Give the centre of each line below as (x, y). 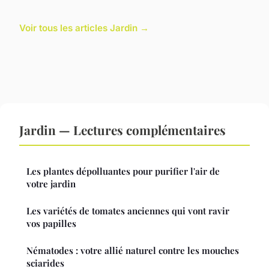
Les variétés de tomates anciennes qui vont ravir (128, 211)
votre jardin (51, 184)
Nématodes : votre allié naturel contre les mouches (133, 251)
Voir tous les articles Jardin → (84, 28)
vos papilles (51, 224)
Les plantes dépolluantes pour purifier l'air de (123, 171)
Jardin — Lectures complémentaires (122, 130)
